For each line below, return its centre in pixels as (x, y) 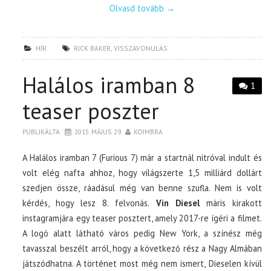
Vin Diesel (174, 203)
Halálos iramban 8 (109, 85)
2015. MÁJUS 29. (99, 131)
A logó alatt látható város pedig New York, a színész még (142, 233)
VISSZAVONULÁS (141, 48)
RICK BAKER (93, 48)
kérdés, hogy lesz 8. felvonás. (86, 203)
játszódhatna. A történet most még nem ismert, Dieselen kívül (142, 263)
